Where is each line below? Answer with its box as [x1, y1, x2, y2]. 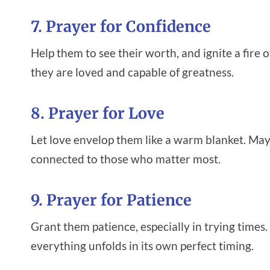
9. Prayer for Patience [31, 190, 192, 210]
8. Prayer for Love [31, 104, 165, 124]
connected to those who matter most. [31, 151, 221, 166]
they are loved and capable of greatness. [31, 64, 234, 79]
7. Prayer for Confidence [31, 17, 211, 37]
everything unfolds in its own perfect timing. [31, 238, 254, 253]
